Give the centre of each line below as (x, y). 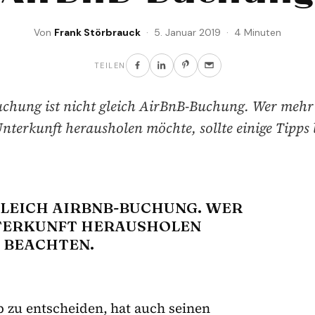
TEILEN (110, 65)
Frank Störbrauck (97, 32)
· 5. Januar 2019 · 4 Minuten (211, 32)
